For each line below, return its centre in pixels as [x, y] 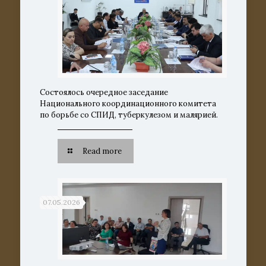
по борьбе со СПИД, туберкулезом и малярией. [129, 115]
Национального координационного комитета [128, 103]
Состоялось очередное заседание [104, 92]
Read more [102, 151]
